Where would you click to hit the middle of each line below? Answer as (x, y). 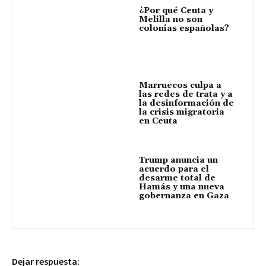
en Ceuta (158, 121)
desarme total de (177, 178)
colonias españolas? (184, 28)
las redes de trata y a (186, 94)
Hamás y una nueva (182, 187)
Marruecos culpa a (180, 85)
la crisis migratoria (182, 112)
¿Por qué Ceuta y (176, 10)
